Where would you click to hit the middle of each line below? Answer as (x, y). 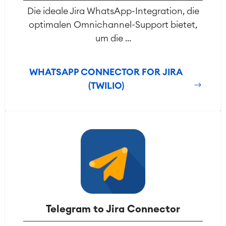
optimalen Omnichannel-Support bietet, (113, 25)
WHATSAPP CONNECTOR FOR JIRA (106, 72)
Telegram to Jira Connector (113, 210)
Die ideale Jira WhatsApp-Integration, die (113, 11)
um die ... (113, 39)
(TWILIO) (106, 86)
